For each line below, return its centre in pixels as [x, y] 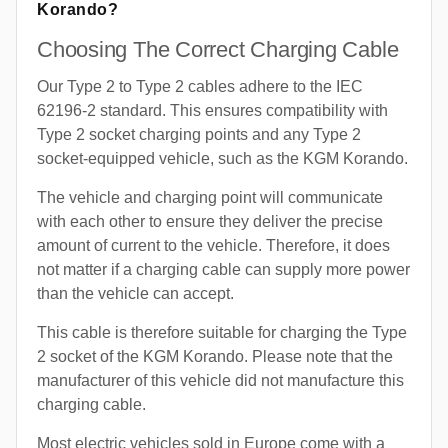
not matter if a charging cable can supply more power [223, 269]
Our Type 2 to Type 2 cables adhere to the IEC [200, 86]
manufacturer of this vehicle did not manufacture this [220, 380]
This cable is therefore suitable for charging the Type [222, 332]
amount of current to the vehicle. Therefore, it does [213, 245]
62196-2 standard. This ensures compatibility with [212, 110]
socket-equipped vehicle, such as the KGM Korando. [222, 158]
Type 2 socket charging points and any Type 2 [199, 134]
